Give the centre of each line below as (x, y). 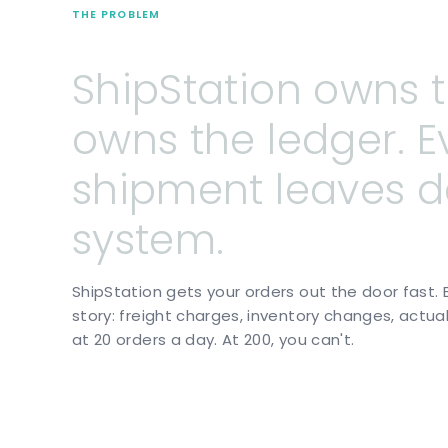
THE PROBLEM (116, 15)
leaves (340, 190)
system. (148, 240)
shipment (168, 190)
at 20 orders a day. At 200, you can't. (213, 339)
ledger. (336, 140)
